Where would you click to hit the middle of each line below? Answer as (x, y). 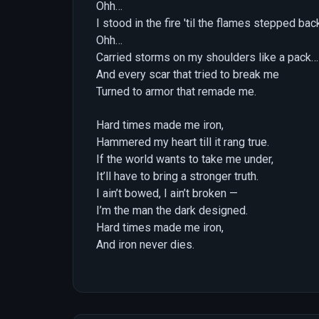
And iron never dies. (145, 244)
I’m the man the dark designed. (172, 210)
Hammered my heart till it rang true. (183, 142)
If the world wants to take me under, (185, 159)
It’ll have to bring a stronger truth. (177, 176)
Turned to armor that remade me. (176, 92)
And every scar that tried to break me (188, 75)
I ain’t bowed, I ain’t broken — (167, 193)
